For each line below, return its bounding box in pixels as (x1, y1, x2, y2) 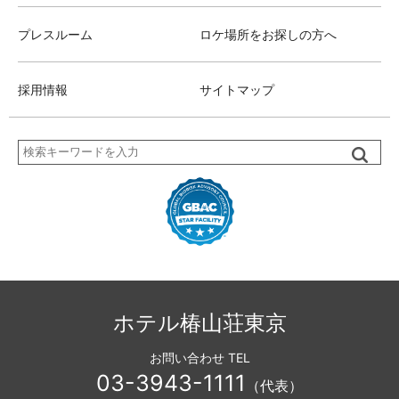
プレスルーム (18, 27, 93, 43)
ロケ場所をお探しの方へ (199, 27, 337, 43)
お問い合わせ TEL (149, 350, 250, 366)
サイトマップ (199, 82, 274, 98)
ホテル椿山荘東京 (112, 312, 287, 336)
